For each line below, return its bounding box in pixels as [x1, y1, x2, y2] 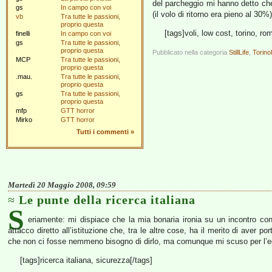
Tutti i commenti [76, 128, 129, 135]
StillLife [229, 49, 249, 56]
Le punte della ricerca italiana [19, 193, 195, 206]
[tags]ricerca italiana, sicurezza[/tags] [19, 256, 152, 265]
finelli [16, 30, 30, 37]
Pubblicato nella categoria [152, 49, 229, 56]
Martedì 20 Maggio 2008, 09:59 [8, 180, 116, 189]
